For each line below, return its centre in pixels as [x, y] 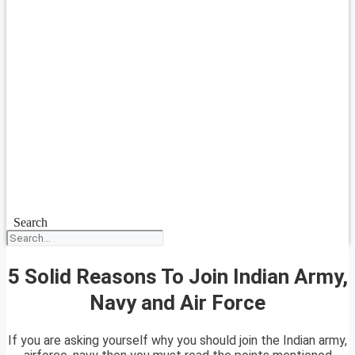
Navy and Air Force [177, 302]
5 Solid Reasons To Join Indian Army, [177, 276]
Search [30, 222]
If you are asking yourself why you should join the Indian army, [177, 341]
